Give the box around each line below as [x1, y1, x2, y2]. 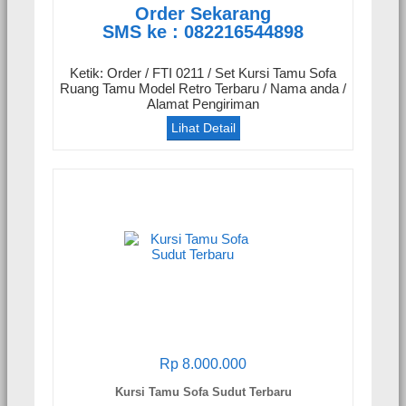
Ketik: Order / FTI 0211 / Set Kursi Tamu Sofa [70, 65, 336, 81]
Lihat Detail [170, 121, 236, 135]
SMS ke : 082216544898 [102, 22, 304, 43]
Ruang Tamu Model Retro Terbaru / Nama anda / [60, 81, 346, 96]
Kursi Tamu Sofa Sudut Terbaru [114, 385, 292, 399]
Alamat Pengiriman [147, 96, 259, 111]
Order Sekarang [135, 4, 271, 24]
